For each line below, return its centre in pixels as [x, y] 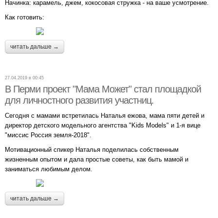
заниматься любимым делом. [49, 169]
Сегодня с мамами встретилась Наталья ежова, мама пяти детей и [105, 116]
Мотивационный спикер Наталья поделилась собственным [92, 150]
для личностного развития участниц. [79, 100]
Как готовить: [25, 18]
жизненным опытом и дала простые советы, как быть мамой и [97, 160]
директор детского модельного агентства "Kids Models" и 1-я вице [103, 126]
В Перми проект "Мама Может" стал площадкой [103, 89]
